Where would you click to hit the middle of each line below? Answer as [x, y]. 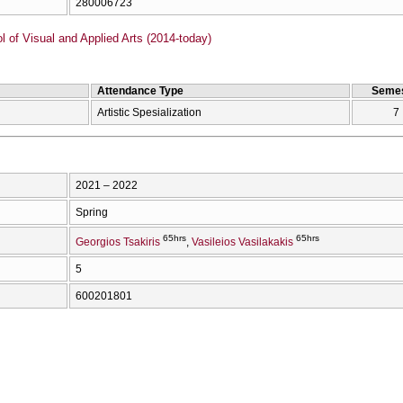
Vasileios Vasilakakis [242, 242]
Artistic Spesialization [149, 112]
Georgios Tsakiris [118, 242]
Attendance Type [140, 90]
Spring [92, 212]
